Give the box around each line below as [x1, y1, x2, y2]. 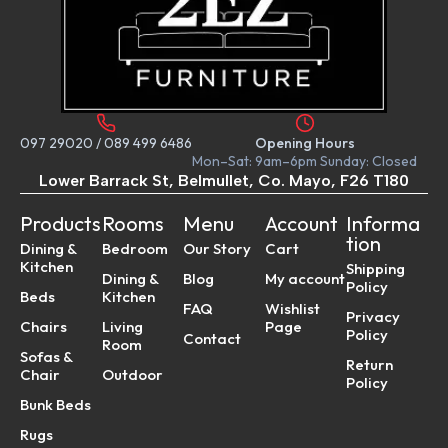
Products [20, 211, 101, 237]
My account [264, 269, 345, 289]
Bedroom [101, 239, 168, 259]
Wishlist [264, 299, 320, 319]
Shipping [346, 259, 406, 279]
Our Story [183, 239, 252, 259]
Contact [183, 329, 242, 349]
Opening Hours [254, 134, 355, 153]
